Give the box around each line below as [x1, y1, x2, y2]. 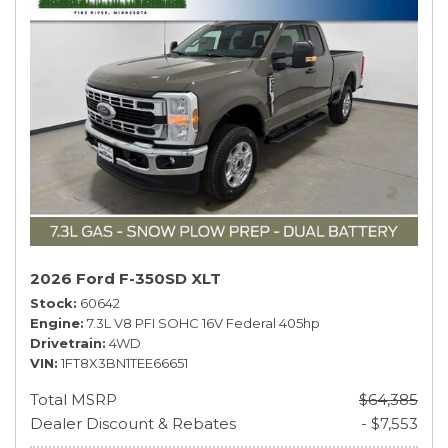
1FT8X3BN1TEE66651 [61, 355, 188, 371]
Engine [30, 315, 80, 331]
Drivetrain [30, 335, 102, 351]
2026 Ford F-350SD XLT [30, 269, 221, 288]
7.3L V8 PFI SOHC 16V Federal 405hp [87, 315, 320, 331]
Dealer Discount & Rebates [30, 414, 236, 433]
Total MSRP [30, 390, 117, 409]
